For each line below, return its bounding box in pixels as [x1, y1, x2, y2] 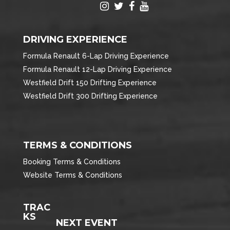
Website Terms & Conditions [23, 171, 122, 180]
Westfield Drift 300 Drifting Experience [23, 92, 158, 101]
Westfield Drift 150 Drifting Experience [23, 79, 157, 87]
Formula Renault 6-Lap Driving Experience [23, 52, 169, 61]
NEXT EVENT [56, 217, 118, 229]
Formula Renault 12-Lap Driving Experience [23, 65, 172, 74]
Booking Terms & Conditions [23, 158, 121, 166]
